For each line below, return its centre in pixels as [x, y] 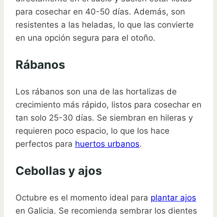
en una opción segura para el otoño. [85, 38]
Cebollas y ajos [59, 170]
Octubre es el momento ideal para [83, 197]
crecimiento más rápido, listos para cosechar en [108, 104]
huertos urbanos [107, 144]
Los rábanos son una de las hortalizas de [96, 91]
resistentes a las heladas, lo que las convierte [105, 24]
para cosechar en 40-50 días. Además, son [100, 11]
